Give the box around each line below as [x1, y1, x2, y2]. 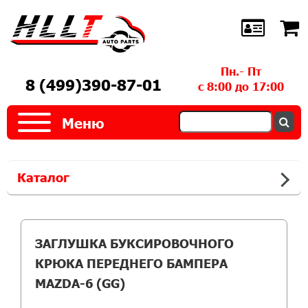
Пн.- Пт [221, 64, 262, 78]
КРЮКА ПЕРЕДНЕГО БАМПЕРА [35, 255, 228, 271]
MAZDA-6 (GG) [35, 275, 125, 291]
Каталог [17, 169, 69, 185]
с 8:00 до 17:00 [198, 79, 285, 93]
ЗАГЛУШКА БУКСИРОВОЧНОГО [35, 235, 234, 251]
